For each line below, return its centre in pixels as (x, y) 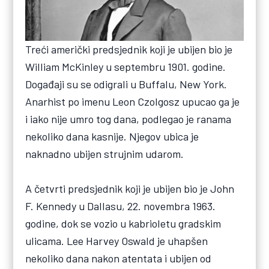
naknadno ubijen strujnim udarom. (105, 153)
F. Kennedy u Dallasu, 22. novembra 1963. (121, 206)
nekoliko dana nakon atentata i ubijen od (119, 258)
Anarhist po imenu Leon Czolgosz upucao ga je (133, 101)
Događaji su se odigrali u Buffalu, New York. (126, 84)
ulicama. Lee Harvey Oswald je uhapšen (117, 240)
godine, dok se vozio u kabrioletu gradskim (123, 223)
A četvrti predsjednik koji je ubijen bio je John (130, 188)
